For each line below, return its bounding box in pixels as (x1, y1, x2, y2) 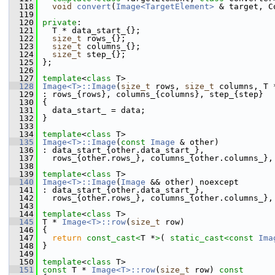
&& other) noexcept (145, 177, 239, 187)
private (42, 18, 77, 27)
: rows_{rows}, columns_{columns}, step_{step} (37, 90, 263, 99)
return (52, 233, 82, 242)
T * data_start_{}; (37, 26, 141, 35)
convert (77, 2, 111, 11)
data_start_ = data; (37, 106, 145, 115)
